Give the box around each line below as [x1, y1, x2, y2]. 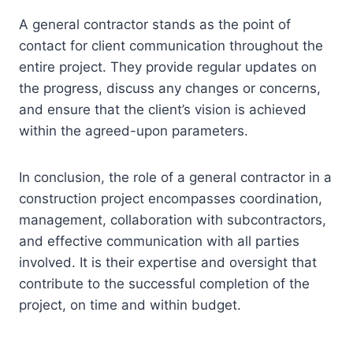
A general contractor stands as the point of [19, 17, 291, 33]
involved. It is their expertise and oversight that [19, 255, 317, 271]
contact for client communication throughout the [19, 38, 323, 54]
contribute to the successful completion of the [19, 276, 310, 292]
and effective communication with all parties [19, 233, 299, 250]
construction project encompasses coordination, [19, 191, 322, 207]
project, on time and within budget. [19, 297, 241, 314]
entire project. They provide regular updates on [19, 59, 317, 76]
